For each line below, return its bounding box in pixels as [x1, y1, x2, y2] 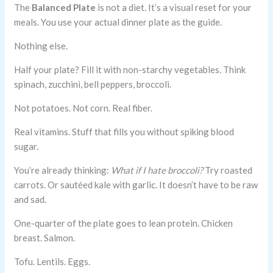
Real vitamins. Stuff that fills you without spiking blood [14, 126, 235, 138]
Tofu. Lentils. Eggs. [14, 256, 91, 268]
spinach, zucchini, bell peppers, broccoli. [14, 79, 172, 90]
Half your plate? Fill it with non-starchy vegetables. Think [14, 64, 246, 76]
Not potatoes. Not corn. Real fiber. [14, 102, 153, 114]
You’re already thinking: [14, 165, 112, 176]
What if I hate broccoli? [111, 165, 204, 176]
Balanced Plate [32, 2, 96, 13]
